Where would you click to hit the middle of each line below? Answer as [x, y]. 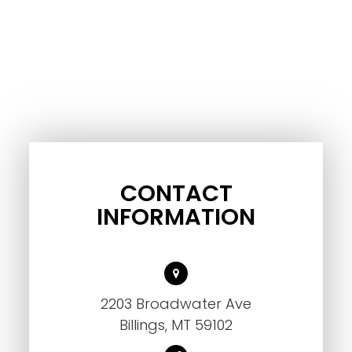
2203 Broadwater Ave [176, 304]
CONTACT [176, 194]
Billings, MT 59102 [176, 325]
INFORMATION [176, 217]
